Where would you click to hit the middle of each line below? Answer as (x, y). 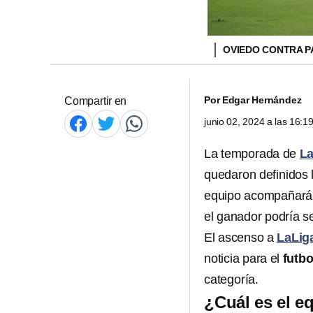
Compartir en (96, 101)
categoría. (231, 279)
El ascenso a (241, 238)
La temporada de (252, 154)
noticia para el (243, 259)
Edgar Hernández (262, 100)
